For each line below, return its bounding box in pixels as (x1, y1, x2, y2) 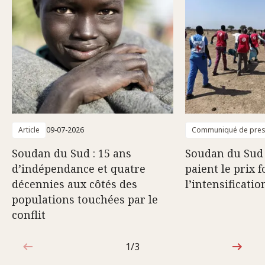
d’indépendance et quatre (12, 161, 146, 176)
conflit (12, 207, 46, 222)
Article (18, 124, 40, 135)
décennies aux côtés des (12, 176, 137, 191)
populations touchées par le (12, 192, 158, 206)
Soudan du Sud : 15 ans (12, 146, 131, 160)
